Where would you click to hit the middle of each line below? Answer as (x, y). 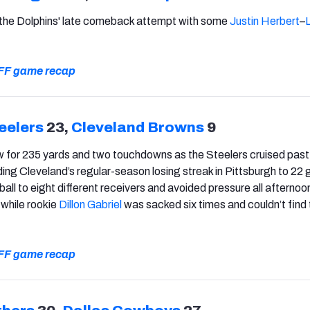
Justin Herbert (265, 21)
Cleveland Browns (138, 127)
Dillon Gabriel (90, 204)
